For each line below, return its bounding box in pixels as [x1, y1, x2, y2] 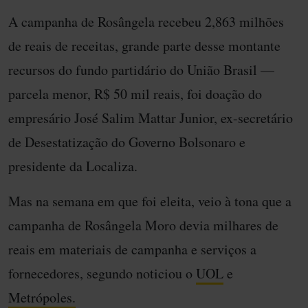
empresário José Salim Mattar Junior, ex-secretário [8, 109, 293, 128]
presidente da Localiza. [8, 157, 137, 176]
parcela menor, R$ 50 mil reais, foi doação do [8, 85, 262, 104]
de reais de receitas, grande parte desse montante [8, 36, 280, 56]
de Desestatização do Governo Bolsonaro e [8, 133, 245, 152]
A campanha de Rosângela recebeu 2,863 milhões [8, 12, 284, 32]
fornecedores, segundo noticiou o [8, 264, 196, 283]
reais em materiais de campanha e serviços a [8, 240, 256, 259]
